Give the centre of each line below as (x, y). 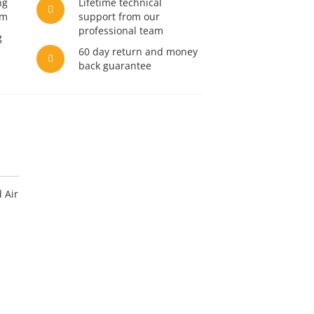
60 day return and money (138, 52)
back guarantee (115, 66)
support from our (120, 16)
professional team (121, 30)
